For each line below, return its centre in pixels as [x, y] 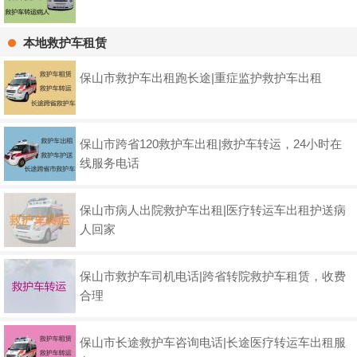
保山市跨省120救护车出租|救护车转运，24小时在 [211, 144]
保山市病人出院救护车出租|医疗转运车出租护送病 [213, 210]
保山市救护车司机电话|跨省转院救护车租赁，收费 [213, 277]
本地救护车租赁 [65, 43]
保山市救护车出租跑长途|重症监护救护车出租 [201, 78]
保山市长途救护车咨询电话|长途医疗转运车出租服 [213, 343]
